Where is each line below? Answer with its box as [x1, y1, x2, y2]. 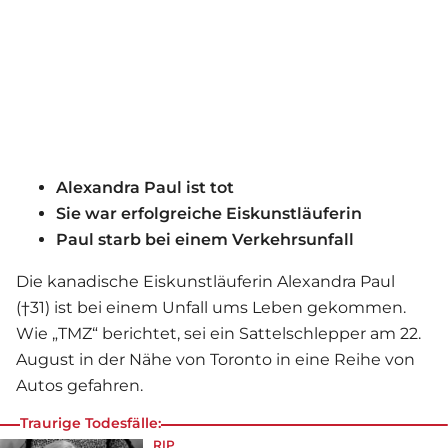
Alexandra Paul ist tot [56, 178, 234, 198]
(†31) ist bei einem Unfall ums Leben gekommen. [16, 298, 406, 318]
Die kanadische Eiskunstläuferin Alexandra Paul [16, 272, 395, 292]
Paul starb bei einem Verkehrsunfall [56, 230, 354, 250]
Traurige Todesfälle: [20, 414, 161, 433]
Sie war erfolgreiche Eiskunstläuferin [56, 204, 362, 224]
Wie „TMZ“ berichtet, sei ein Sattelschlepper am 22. [16, 324, 421, 344]
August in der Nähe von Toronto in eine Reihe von [16, 350, 415, 370]
